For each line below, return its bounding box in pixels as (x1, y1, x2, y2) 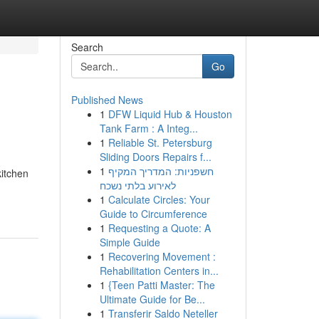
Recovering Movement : (108, 249, 216, 263)
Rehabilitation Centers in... (99, 263, 219, 278)
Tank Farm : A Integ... (99, 121, 198, 135)
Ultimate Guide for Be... (99, 292, 205, 306)
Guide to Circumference (99, 206, 207, 221)
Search (70, 40, 103, 54)
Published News (70, 93, 143, 107)
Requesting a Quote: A (108, 221, 211, 235)
